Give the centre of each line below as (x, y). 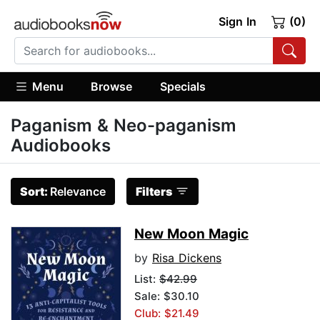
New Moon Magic (191, 234)
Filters (154, 192)
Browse (112, 86)
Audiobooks (61, 146)
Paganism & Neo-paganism (124, 126)
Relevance (78, 192)
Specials (182, 86)
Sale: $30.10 (167, 296)
